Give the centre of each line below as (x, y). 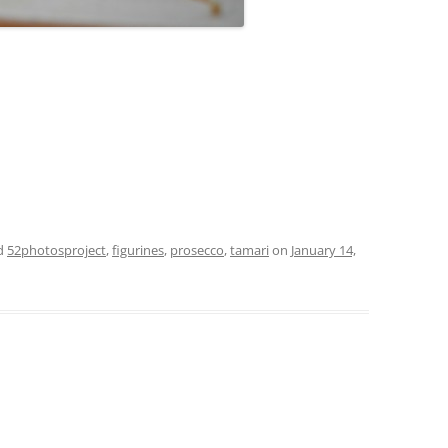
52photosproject (56, 250)
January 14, (323, 250)
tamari (249, 250)
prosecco (197, 250)
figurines (138, 250)
